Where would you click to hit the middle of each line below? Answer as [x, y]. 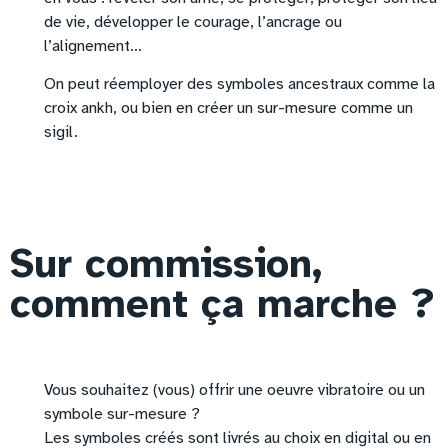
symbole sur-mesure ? [122, 414]
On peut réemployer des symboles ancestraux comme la [240, 83]
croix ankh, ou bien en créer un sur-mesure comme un [229, 107]
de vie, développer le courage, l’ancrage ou [193, 21]
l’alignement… [93, 45]
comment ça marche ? [222, 304]
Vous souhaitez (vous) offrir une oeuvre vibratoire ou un [235, 390]
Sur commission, [166, 264]
